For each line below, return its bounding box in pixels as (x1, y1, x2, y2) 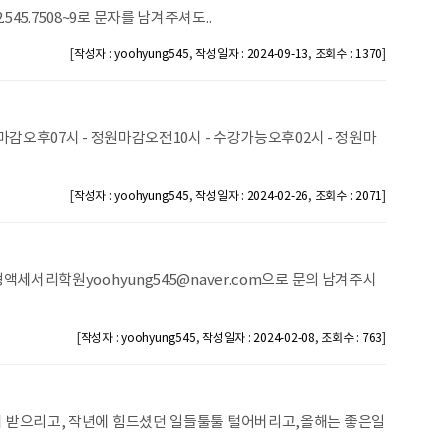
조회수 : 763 (321, 332, 383, 345)
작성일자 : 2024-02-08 (202, 332, 315, 345)
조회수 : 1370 (314, 48, 383, 61)
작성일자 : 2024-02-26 (195, 190, 309, 203)
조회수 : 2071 (314, 190, 383, 203)
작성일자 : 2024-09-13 (195, 48, 309, 61)
